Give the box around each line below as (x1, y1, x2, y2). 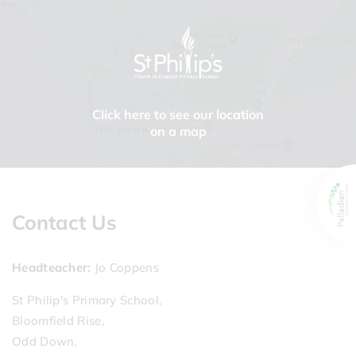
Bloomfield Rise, (12, 313, 104, 328)
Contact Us (12, 210, 117, 234)
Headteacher (12, 260, 88, 275)
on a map (149, 123, 207, 139)
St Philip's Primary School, (12, 292, 162, 308)
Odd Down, (12, 334, 77, 349)
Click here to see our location (92, 106, 264, 122)
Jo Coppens (91, 260, 159, 275)
